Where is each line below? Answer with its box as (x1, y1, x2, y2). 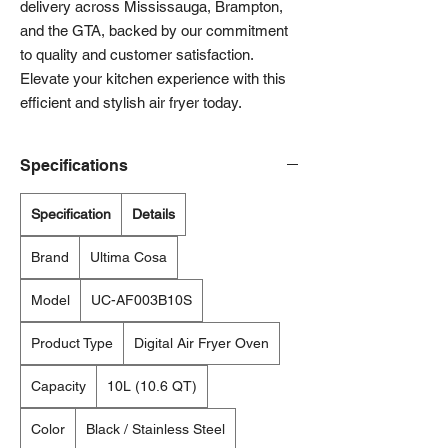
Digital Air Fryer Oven (134, 335, 269, 352)
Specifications (20, 156, 128, 176)
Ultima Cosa (90, 249, 167, 266)
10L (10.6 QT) (107, 378, 197, 395)
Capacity (31, 378, 86, 395)
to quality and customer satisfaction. (20, 46, 253, 64)
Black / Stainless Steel (86, 421, 225, 438)
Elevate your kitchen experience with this (20, 70, 286, 88)
